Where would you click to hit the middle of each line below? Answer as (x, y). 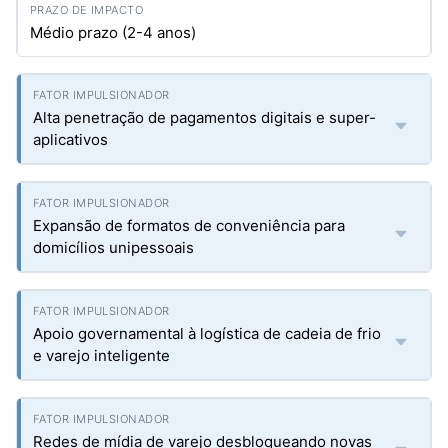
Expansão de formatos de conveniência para (189, 225)
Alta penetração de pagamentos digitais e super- (204, 117)
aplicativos (70, 139)
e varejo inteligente (101, 355)
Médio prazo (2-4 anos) (113, 32)
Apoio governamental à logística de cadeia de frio (207, 333)
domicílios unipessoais (113, 247)
